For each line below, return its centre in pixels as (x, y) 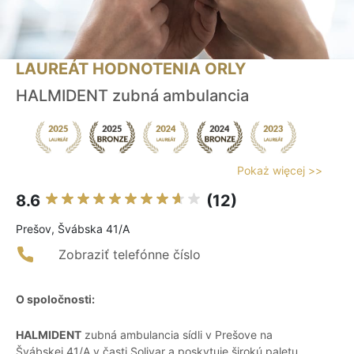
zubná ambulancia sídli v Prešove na (177, 335)
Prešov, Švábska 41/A (73, 229)
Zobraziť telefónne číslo (130, 255)
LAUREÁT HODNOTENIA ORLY (131, 69)
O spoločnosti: (55, 299)
